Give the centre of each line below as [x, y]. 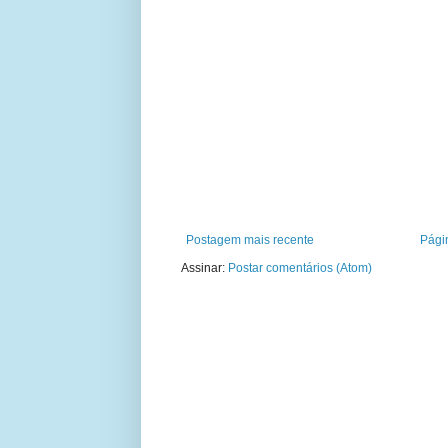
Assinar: [204, 267]
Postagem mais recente [250, 239]
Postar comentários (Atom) [300, 267]
